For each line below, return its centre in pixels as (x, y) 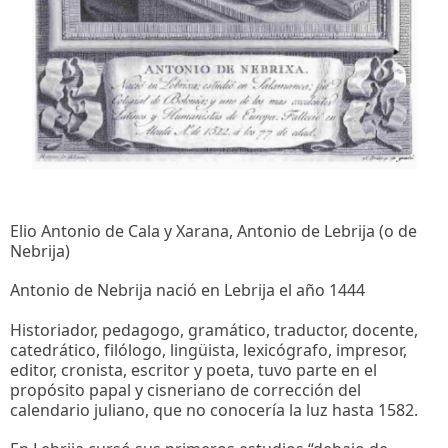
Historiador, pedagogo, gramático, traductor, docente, (214, 329)
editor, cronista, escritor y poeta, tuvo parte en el (193, 369)
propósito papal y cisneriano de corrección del (185, 389)
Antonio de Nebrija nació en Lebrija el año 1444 (187, 290)
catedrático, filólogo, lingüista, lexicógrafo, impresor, (208, 349)
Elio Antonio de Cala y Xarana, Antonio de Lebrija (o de (213, 231)
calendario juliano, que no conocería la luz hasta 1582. (216, 409)
